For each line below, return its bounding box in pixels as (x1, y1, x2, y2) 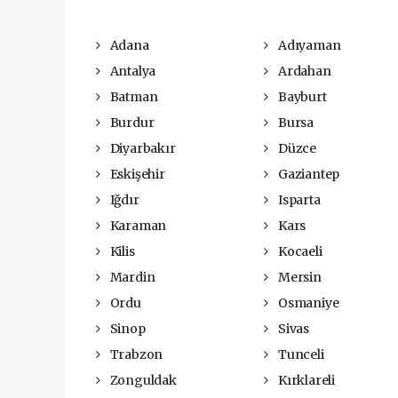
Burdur (107, 115, 155, 131)
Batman (107, 89, 158, 105)
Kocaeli (275, 243, 322, 259)
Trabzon (107, 346, 163, 362)
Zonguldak (107, 372, 177, 388)
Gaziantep (275, 166, 340, 182)
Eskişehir (107, 166, 165, 182)
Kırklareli (275, 372, 336, 388)
